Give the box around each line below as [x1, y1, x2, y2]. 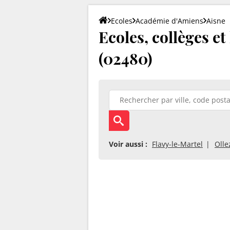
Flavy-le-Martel [152, 139, 203, 149]
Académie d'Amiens [136, 15, 203, 26]
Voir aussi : [109, 139, 147, 149]
